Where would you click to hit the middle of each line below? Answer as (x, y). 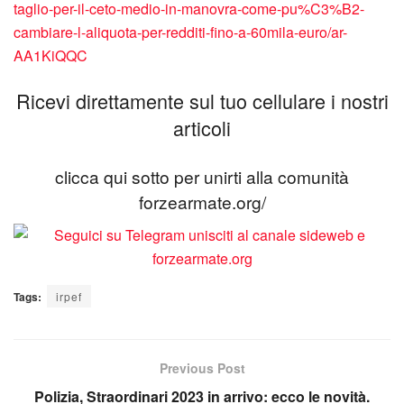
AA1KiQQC (50, 56)
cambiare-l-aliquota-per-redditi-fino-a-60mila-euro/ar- (180, 32)
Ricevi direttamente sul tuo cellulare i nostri (202, 100)
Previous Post (202, 367)
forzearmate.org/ (202, 202)
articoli (202, 127)
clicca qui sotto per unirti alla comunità (202, 177)
